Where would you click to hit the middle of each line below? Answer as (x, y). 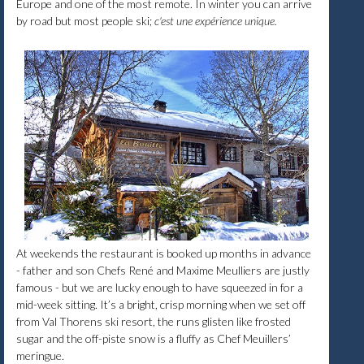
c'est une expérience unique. (217, 21)
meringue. (40, 355)
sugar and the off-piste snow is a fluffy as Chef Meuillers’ (154, 338)
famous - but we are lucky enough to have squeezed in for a (160, 287)
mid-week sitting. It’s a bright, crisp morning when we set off (161, 304)
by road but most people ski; (85, 21)
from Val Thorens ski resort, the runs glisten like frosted (154, 321)
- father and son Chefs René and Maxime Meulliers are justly (163, 270)
